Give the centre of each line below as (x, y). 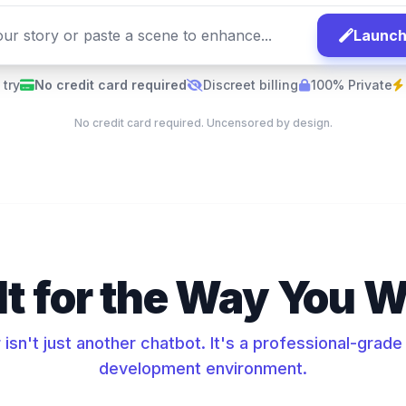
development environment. (203, 368)
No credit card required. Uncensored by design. (203, 123)
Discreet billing (250, 85)
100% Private (351, 85)
